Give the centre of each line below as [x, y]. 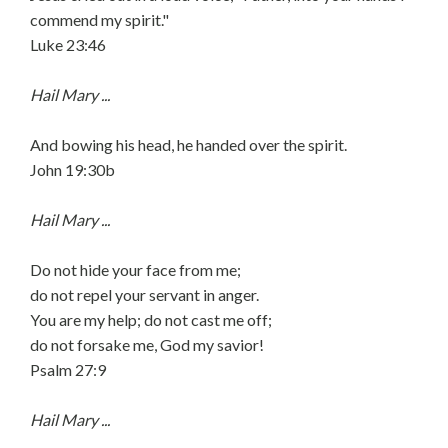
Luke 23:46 [68, 44]
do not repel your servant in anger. [144, 294]
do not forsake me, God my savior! [147, 344]
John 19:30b [72, 169]
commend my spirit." [99, 19]
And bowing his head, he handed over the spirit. [188, 144]
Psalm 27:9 [68, 369]
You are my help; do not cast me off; [151, 319]
